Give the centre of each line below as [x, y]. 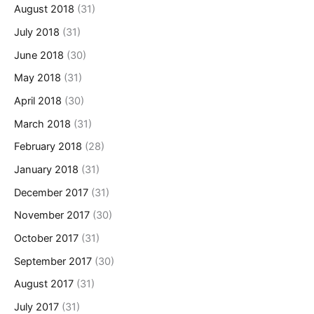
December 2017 [51, 192]
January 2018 [46, 169]
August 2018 [44, 9]
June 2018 [39, 55]
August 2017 [44, 284]
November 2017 [52, 216]
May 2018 [37, 78]
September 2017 [53, 261]
